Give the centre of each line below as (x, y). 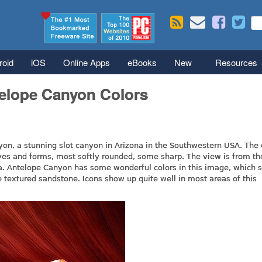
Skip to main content (125, 7)
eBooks (142, 62)
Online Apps (87, 62)
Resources (236, 62)
